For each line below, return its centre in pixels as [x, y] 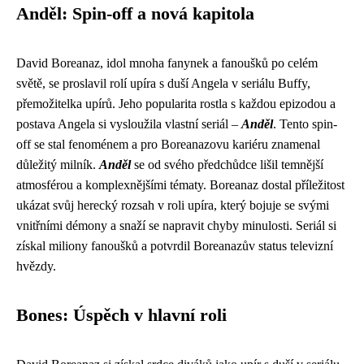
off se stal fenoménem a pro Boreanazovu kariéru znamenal [168, 144]
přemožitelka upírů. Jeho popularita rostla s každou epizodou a [176, 103]
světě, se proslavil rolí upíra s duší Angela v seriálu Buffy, [163, 83]
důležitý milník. [58, 164]
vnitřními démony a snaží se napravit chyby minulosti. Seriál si [176, 225]
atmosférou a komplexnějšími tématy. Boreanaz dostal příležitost [180, 184]
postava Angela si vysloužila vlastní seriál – [129, 123]
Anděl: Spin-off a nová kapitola [135, 13]
